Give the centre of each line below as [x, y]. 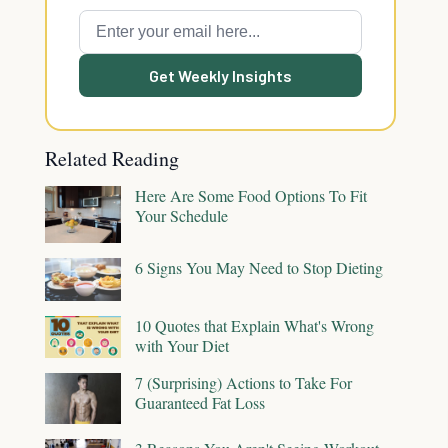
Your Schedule [181, 215]
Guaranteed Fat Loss [200, 403]
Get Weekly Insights [220, 75]
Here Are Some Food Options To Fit [251, 195]
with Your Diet [182, 345]
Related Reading [112, 158]
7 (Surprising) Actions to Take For [243, 383]
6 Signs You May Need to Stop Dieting [259, 267]
